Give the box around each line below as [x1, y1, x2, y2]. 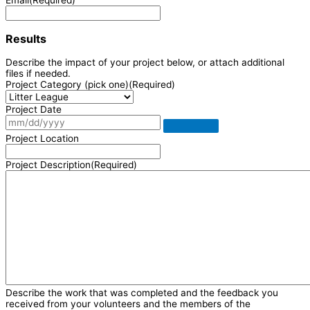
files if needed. [6, 67, 71, 79]
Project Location [6, 132, 79, 144]
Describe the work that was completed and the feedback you [6, 286, 278, 298]
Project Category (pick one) [6, 78, 129, 90]
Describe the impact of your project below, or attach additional [6, 56, 284, 68]
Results [6, 31, 46, 46]
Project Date [6, 103, 62, 115]
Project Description [6, 158, 91, 170]
